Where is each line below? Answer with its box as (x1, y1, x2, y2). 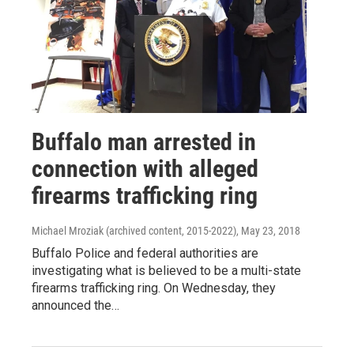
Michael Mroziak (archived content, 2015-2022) (32, 224, 236, 237)
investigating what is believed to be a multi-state (32, 262, 301, 278)
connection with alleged (32, 154, 258, 183)
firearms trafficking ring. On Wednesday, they (32, 280, 276, 296)
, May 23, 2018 (236, 224, 300, 237)
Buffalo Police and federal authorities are (32, 245, 258, 261)
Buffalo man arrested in (32, 127, 256, 156)
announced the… (32, 297, 119, 313)
